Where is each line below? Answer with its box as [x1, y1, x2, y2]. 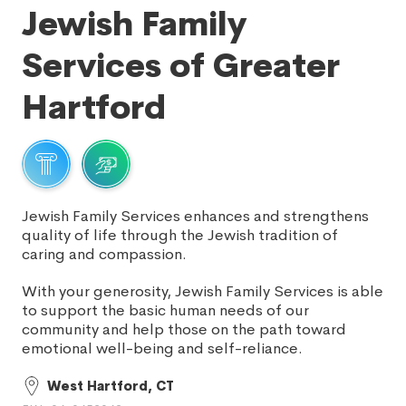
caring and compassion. [22, 245, 187, 264]
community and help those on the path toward [22, 320, 346, 339]
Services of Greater [22, 45, 340, 87]
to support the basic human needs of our [22, 301, 309, 320]
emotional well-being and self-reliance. [22, 339, 303, 358]
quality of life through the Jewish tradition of [22, 226, 338, 245]
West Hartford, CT [47, 378, 174, 394]
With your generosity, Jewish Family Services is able [22, 282, 383, 301]
